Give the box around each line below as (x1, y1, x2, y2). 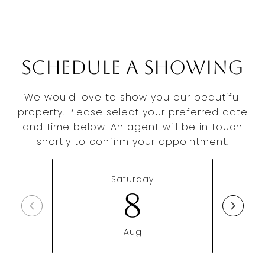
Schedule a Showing (21, 56, 244, 78)
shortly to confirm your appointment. (36, 135, 229, 148)
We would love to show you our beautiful (24, 91, 241, 104)
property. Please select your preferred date (17, 105, 248, 119)
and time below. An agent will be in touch (22, 120, 243, 134)
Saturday (111, 173, 154, 185)
